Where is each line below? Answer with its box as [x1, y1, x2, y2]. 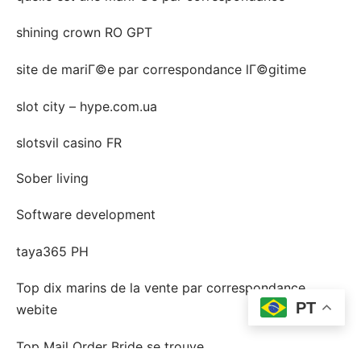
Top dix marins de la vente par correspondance [16, 280, 305, 297]
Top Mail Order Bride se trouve [16, 338, 204, 355]
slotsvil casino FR [16, 134, 122, 151]
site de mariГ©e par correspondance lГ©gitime [16, 60, 306, 77]
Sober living [16, 170, 89, 187]
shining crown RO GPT [16, 24, 152, 41]
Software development [16, 206, 156, 223]
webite [16, 301, 57, 318]
